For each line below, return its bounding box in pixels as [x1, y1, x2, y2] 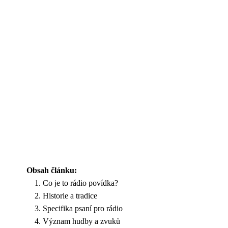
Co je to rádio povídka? [43, 179, 118, 187]
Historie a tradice [43, 191, 97, 200]
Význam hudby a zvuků [43, 217, 120, 225]
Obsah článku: [26, 166, 77, 175]
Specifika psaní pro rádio [43, 204, 123, 213]
